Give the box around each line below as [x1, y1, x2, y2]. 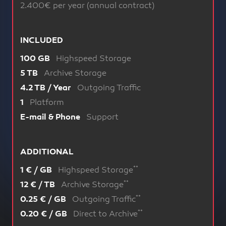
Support [86, 113, 119, 123]
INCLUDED [20, 37, 63, 45]
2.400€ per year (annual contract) [20, 2, 154, 11]
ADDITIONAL [20, 148, 74, 156]
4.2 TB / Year [20, 84, 73, 92]
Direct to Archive [73, 210, 138, 219]
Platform [30, 98, 64, 108]
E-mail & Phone [20, 114, 82, 122]
